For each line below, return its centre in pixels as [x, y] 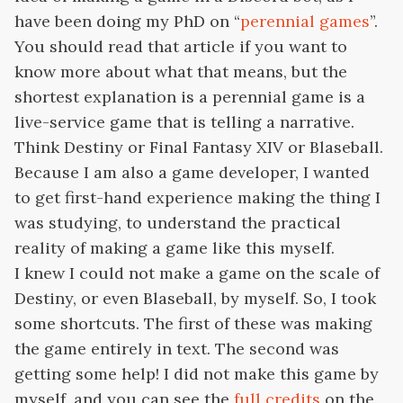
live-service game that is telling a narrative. [184, 122]
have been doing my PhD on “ [127, 22]
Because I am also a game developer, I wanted [192, 173]
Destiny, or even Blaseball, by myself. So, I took [195, 299]
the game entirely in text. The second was [177, 349]
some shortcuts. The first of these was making [193, 324]
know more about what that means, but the [181, 72]
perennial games [305, 22]
